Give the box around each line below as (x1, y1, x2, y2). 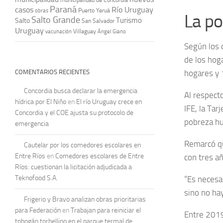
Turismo (116, 15, 142, 25)
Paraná (50, 3, 77, 15)
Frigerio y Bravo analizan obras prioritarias (24, 195, 146, 204)
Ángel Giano (98, 28, 126, 35)
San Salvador (82, 17, 114, 24)
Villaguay (73, 27, 96, 35)
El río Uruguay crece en (76, 97, 142, 106)
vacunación (45, 27, 72, 35)
